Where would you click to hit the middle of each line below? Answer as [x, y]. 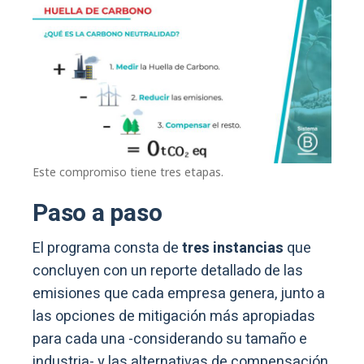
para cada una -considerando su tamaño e [170, 339]
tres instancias [233, 248]
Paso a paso [97, 213]
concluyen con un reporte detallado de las [168, 271]
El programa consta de [107, 248]
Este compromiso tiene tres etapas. [128, 171]
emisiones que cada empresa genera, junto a [179, 293]
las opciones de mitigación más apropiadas [174, 316]
